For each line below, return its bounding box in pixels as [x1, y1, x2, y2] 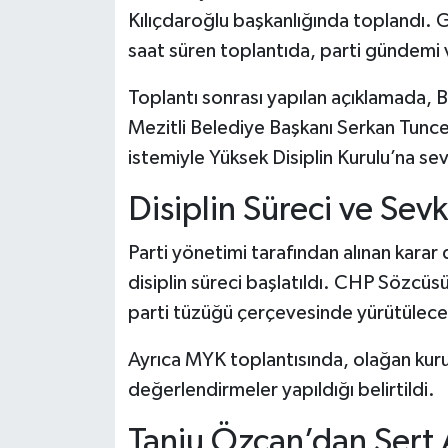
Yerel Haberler [53, 49, 173, 66]
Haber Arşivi [53, 100, 154, 117]
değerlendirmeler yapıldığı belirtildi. [127, 380, 435, 401]
